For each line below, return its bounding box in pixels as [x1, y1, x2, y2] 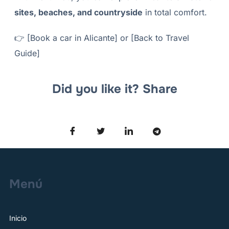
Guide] [14, 48, 40, 59]
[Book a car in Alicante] [27, 33, 118, 43]
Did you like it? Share [52, 81, 177, 97]
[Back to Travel [130, 33, 189, 43]
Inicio [9, 214, 27, 223]
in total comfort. [142, 7, 207, 18]
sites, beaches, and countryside [14, 7, 143, 18]
